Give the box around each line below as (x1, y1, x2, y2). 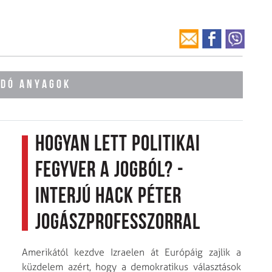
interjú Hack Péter (35, 186, 182, 208)
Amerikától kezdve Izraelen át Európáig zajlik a (22, 246, 241, 258)
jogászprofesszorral (35, 212, 200, 234)
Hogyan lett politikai (35, 134, 200, 156)
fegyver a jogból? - (35, 160, 184, 182)
